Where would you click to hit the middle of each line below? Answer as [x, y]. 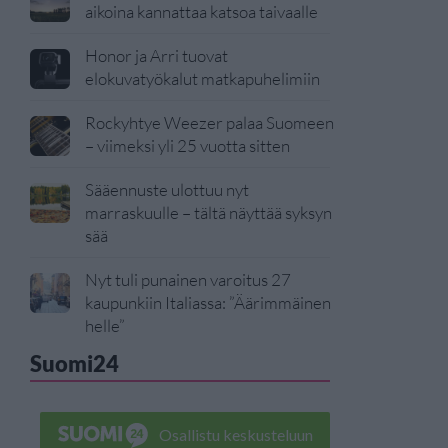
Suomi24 [74, 363]
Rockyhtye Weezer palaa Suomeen [209, 122]
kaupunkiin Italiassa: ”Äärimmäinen [208, 302]
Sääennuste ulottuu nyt [167, 189]
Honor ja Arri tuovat [156, 55]
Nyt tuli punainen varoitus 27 [188, 279]
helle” [105, 325]
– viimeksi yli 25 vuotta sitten [187, 145]
